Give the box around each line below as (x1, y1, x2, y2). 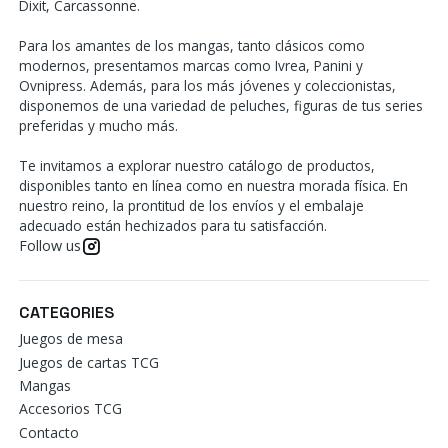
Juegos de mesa (18, 329, 123, 349)
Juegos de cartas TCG (18, 352, 159, 372)
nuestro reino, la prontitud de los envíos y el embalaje (18, 196, 364, 215)
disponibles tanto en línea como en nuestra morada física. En (18, 176, 408, 195)
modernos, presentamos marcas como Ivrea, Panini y (18, 56, 363, 75)
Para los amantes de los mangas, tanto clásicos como (18, 36, 365, 55)
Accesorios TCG (18, 399, 122, 419)
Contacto (18, 422, 79, 442)
